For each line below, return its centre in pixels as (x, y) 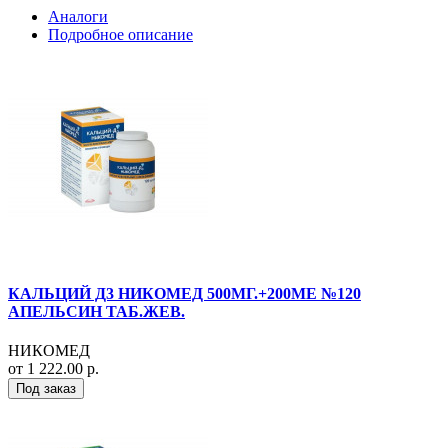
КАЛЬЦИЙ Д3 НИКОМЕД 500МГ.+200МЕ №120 (184, 294)
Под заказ (46, 389)
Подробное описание (120, 34)
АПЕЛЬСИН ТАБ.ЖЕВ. (96, 312)
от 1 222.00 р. (53, 369)
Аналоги (78, 16)
